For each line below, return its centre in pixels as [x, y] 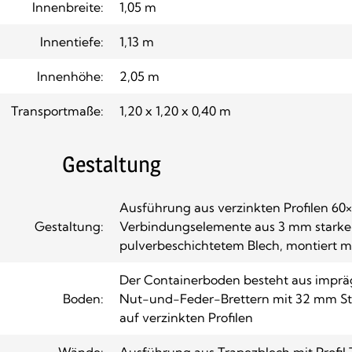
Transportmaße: [57, 110]
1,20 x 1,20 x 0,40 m [175, 110]
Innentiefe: [72, 41]
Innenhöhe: [70, 76]
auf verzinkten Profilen [186, 317]
